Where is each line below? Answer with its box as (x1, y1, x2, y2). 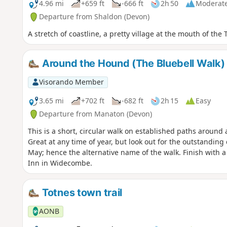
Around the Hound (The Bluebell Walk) (40, 57, 225, 70)
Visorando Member (39, 77, 104, 87)
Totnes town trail (40, 186, 123, 199)
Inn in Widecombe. (27, 158, 92, 168)
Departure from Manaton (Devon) (39, 109, 152, 119)
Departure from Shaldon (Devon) (39, 12, 149, 22)
